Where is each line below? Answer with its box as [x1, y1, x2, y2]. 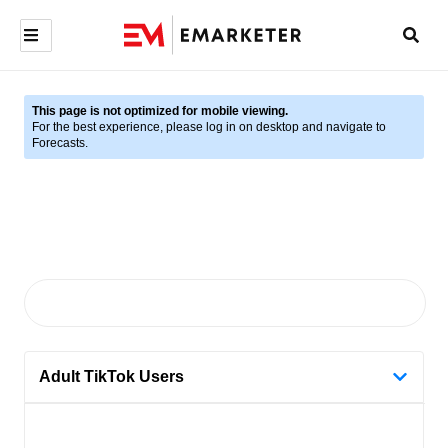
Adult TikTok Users [39, 368, 184, 385]
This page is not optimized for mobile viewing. [32, 104, 288, 118]
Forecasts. [32, 136, 88, 150]
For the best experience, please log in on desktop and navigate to [32, 120, 386, 134]
